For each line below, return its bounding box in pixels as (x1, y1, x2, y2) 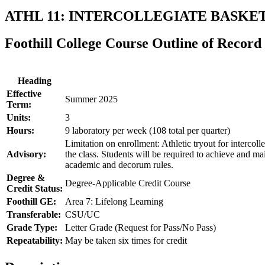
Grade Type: (7, 222, 57, 233)
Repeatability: (7, 235, 63, 246)
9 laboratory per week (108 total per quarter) (65, 125, 230, 136)
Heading (18, 76, 51, 86)
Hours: (7, 125, 34, 136)
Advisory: (7, 149, 46, 160)
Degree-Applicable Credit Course (65, 178, 190, 189)
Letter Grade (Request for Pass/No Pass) (65, 222, 216, 233)
